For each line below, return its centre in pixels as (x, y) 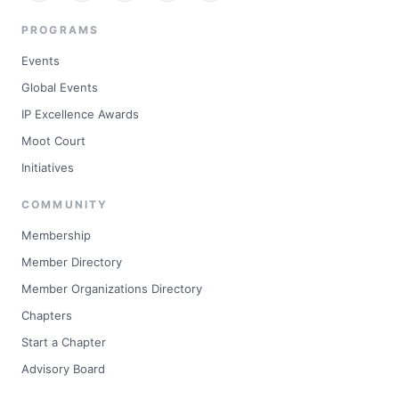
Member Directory (72, 262)
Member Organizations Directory (112, 289)
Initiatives (48, 168)
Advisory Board (63, 369)
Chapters (47, 316)
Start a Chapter (64, 342)
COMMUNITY (65, 205)
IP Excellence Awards (80, 114)
